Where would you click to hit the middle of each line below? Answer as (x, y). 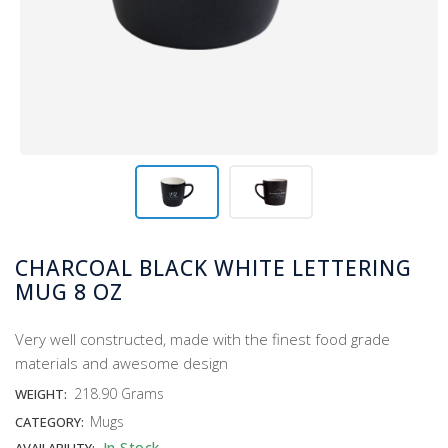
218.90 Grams (119, 393)
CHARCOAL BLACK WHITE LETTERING (213, 267)
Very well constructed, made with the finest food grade (202, 338)
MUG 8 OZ (69, 291)
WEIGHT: (41, 393)
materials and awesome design (121, 362)
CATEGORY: (51, 421)
